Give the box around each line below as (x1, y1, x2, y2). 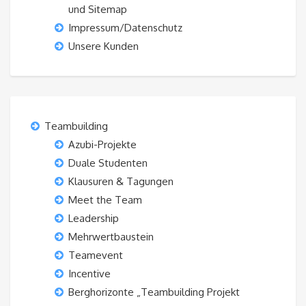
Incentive (68, 267, 111, 281)
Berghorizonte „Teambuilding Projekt (68, 286, 240, 299)
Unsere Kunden (68, 40, 139, 53)
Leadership (68, 212, 119, 225)
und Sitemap (68, 3, 127, 16)
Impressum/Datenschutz (68, 21, 182, 35)
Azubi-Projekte (68, 138, 137, 152)
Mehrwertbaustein (68, 230, 154, 244)
